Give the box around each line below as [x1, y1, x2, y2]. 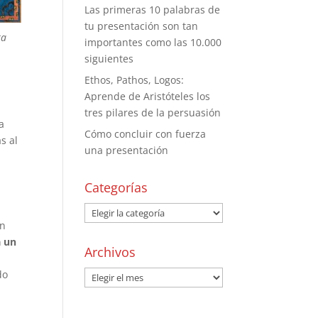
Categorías [84, 179, 148, 196]
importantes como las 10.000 [84, 35, 222, 49]
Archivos [84, 243, 136, 261]
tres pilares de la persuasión [84, 106, 221, 119]
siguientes [84, 52, 134, 65]
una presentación [84, 143, 169, 157]
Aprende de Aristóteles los [84, 89, 211, 103]
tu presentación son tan [84, 19, 199, 33]
